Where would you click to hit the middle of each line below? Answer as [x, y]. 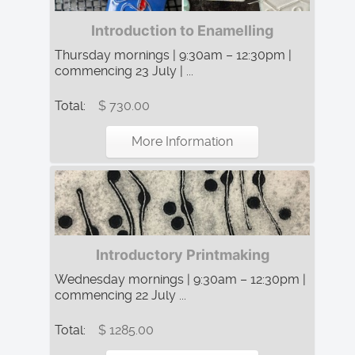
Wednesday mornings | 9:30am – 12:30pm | [180, 279]
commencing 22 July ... [120, 295]
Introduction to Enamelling [182, 30]
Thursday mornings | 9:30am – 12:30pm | [173, 55]
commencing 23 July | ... [124, 71]
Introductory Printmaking [182, 254]
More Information [182, 141]
